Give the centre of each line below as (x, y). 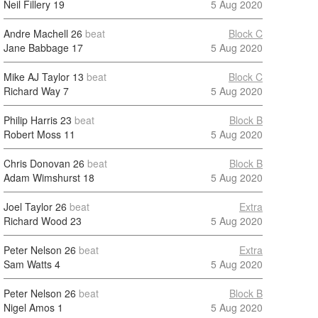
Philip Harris (31, 120)
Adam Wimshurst (42, 177)
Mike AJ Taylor (37, 77)
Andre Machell (36, 33)
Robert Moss (32, 134)
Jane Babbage (36, 48)
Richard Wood (35, 221)
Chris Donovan (37, 163)
